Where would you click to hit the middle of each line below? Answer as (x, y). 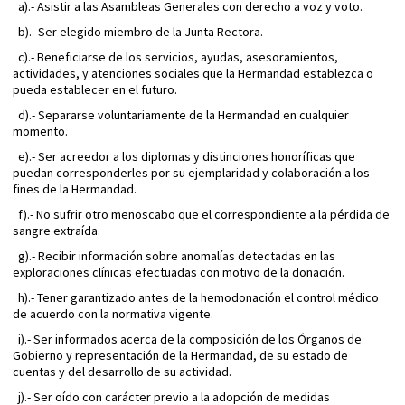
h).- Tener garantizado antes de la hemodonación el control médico (196, 298)
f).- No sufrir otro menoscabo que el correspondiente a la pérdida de (201, 215)
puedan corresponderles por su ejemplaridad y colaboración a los (191, 173)
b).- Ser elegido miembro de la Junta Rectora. (138, 32)
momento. (40, 132)
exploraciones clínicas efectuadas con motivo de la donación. (179, 273)
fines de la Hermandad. (75, 189)
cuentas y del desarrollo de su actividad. (122, 372)
